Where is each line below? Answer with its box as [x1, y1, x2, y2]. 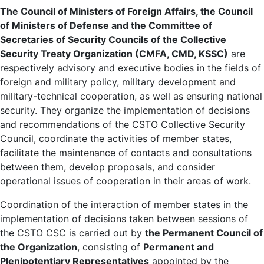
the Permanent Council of [145, 226, 263, 239]
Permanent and [143, 240, 214, 253]
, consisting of [77, 240, 143, 253]
